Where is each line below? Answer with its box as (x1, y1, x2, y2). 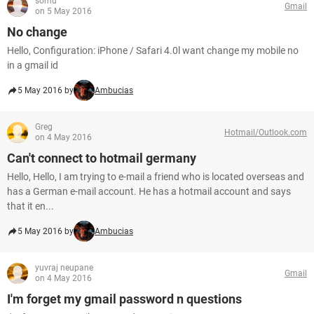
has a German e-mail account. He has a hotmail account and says (7, 186, 291, 197)
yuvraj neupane (35, 263, 93, 273)
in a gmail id (7, 60, 58, 71)
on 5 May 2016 (35, 6, 92, 16)
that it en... (7, 200, 54, 212)
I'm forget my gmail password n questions (7, 292, 242, 306)
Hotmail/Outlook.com (224, 127, 307, 137)
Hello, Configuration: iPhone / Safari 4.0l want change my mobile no (7, 45, 299, 56)
